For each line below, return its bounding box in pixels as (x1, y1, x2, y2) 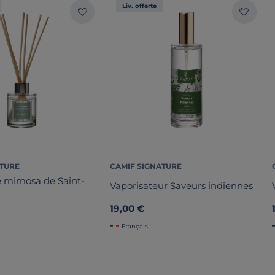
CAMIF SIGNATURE (110, 161, 182, 171)
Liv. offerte (122, 2, 157, 10)
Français (122, 222, 149, 230)
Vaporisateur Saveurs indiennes (110, 180, 254, 192)
